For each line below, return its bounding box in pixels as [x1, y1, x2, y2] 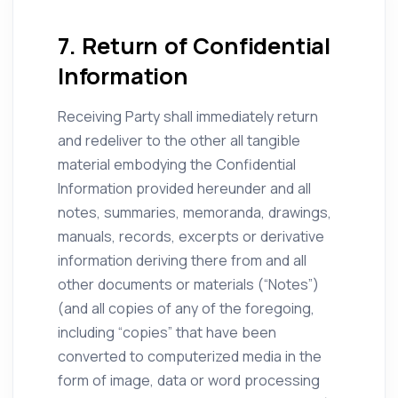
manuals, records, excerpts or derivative [58, 227, 324, 246]
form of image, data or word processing [58, 370, 320, 390]
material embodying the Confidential [58, 155, 296, 174]
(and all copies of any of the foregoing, [58, 298, 314, 318]
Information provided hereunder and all [58, 179, 311, 198]
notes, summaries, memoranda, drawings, [58, 203, 331, 222]
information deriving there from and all [58, 251, 306, 270]
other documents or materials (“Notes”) [58, 275, 319, 294]
